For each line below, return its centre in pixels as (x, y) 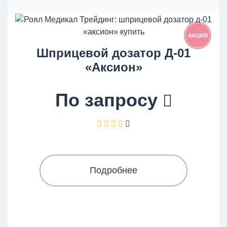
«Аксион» (113, 67)
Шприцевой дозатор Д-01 (113, 53)
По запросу (109, 100)
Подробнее (113, 170)
